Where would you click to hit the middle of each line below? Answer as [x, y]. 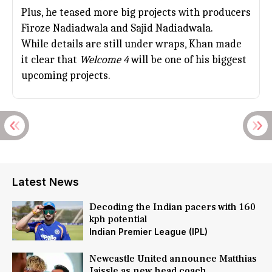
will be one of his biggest [188, 60]
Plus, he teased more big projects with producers [136, 12]
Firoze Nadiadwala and [76, 28]
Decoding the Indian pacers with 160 [172, 207]
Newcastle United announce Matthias [173, 259]
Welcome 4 [104, 60]
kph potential [118, 219]
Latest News [46, 182]
